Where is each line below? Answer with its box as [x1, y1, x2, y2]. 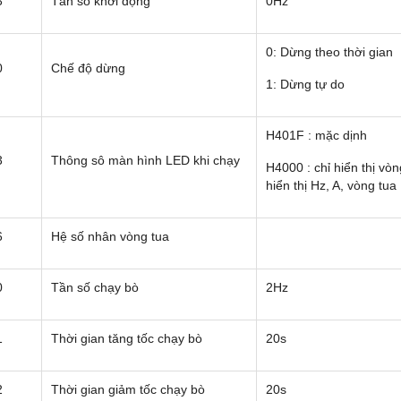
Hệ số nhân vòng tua [51, 229, 169, 244]
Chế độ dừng [51, 61, 125, 76]
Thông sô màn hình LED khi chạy [51, 153, 240, 168]
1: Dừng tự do [266, 77, 345, 92]
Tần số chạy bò [51, 280, 139, 295]
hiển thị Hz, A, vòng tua [266, 178, 397, 193]
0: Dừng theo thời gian [266, 45, 393, 60]
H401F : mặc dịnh [266, 128, 367, 143]
